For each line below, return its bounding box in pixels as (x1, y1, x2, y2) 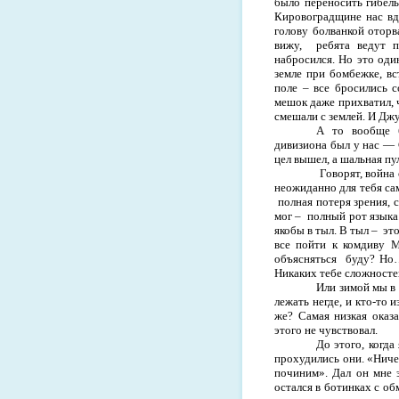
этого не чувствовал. (274, 322, 378, 337)
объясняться (274, 251, 337, 265)
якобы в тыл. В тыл (274, 223, 371, 237)
